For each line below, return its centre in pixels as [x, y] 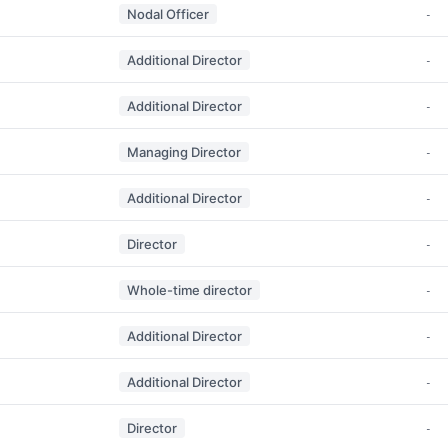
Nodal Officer [168, 13]
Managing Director [184, 151]
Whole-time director [189, 289]
